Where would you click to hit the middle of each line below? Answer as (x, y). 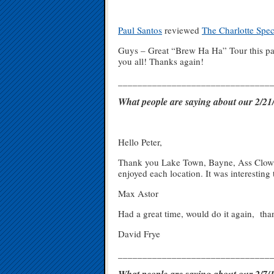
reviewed (182, 30)
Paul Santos (140, 30)
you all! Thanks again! (161, 61)
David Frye (139, 234)
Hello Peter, (140, 142)
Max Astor (138, 194)
